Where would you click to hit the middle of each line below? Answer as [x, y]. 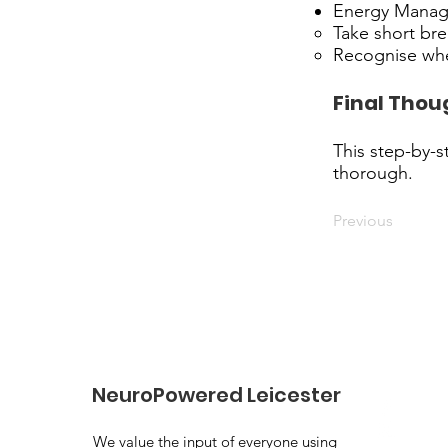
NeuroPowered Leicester [216, 395]
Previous [363, 220]
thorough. [373, 173]
